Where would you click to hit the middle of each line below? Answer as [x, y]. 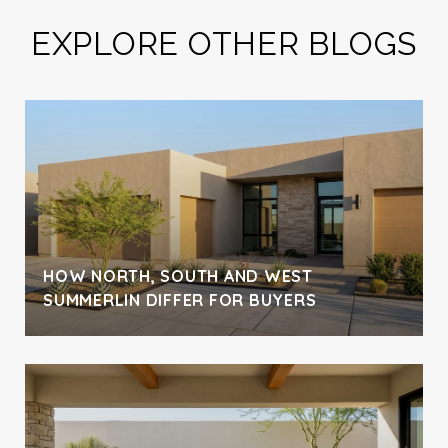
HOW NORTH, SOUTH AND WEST [178, 275]
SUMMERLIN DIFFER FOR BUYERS [180, 299]
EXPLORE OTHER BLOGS [224, 43]
